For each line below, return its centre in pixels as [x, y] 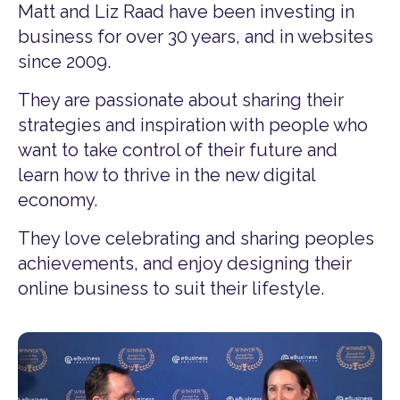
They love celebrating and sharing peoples [196, 239]
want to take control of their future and [178, 150]
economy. [58, 200]
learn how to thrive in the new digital [167, 175]
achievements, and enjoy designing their [185, 264]
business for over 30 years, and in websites [196, 37]
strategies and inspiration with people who [193, 125]
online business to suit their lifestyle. [171, 289]
